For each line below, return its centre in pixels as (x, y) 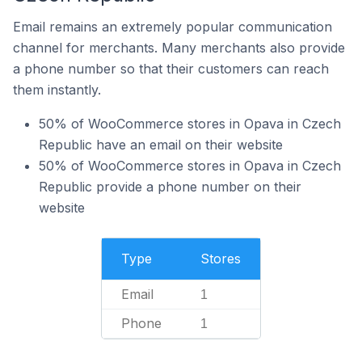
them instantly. (57, 90)
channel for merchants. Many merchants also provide (179, 48)
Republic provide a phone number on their (170, 187)
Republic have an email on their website (161, 145)
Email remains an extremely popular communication (173, 27)
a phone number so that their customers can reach (171, 69)
